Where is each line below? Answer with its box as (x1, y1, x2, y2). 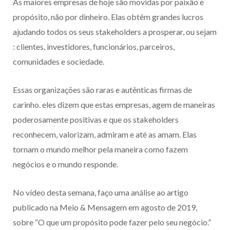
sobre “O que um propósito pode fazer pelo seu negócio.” (13, 217, 211, 227)
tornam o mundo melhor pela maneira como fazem (13, 144, 188, 155)
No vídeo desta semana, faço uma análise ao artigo (13, 187, 188, 198)
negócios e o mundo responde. (13, 159, 118, 169)
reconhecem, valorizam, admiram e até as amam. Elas (13, 129, 197, 140)
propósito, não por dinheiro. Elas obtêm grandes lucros (13, 12, 203, 22)
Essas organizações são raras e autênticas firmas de (13, 85, 192, 95)
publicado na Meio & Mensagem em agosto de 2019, (13, 202, 197, 213)
